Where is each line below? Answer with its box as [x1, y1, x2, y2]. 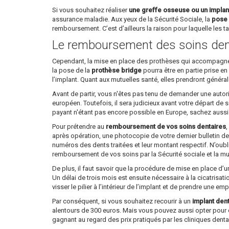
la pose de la [52, 66, 91, 75]
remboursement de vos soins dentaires [106, 123, 226, 131]
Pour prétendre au [52, 123, 106, 131]
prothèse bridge [91, 66, 142, 75]
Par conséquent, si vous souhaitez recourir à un [52, 197, 192, 205]
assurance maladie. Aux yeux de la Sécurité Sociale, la [52, 15, 212, 24]
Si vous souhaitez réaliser [52, 6, 129, 14]
